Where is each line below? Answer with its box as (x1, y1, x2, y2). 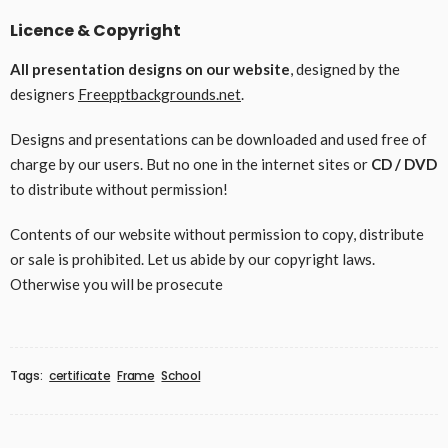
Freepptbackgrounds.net (78, 84, 241, 103)
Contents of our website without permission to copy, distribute (10, 224, 424, 243)
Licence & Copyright (10, 18, 181, 42)
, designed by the (290, 59, 400, 78)
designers (10, 84, 78, 103)
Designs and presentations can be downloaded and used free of (10, 129, 427, 148)
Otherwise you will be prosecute (10, 274, 223, 293)
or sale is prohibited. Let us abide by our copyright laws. (10, 249, 375, 268)
